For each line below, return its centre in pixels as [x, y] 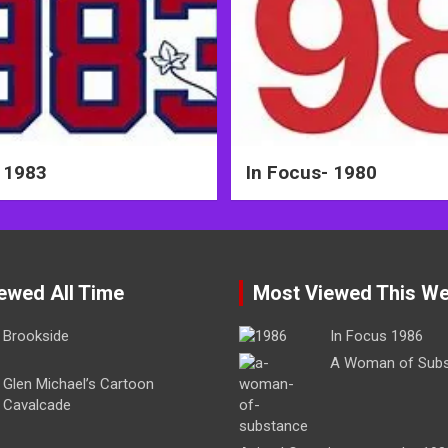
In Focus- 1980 [311, 173]
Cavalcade [36, 405]
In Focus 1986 [376, 336]
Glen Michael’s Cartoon [78, 384]
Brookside [35, 336]
